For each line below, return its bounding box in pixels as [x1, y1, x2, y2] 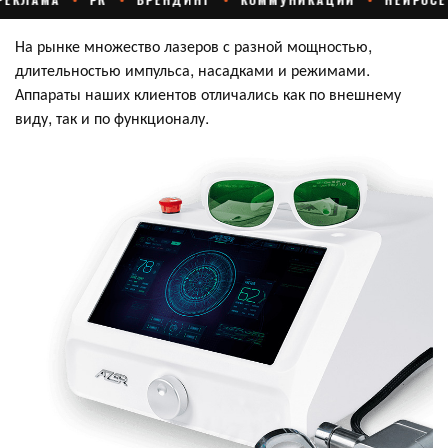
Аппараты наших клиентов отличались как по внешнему [15, 81, 401, 105]
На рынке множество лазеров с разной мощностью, [15, 33, 372, 57]
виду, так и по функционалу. [15, 105, 209, 129]
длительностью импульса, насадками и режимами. [15, 57, 370, 81]
